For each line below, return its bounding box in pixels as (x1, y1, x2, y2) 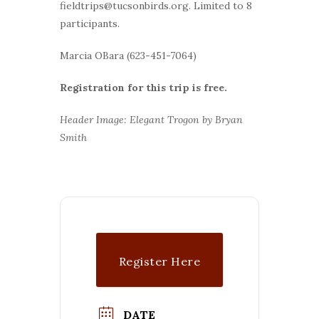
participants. (60, 16, 120, 30)
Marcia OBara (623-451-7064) (60, 48, 197, 62)
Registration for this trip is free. (60, 80, 227, 94)
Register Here (118, 253, 201, 268)
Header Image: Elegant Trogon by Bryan (60, 113, 243, 126)
